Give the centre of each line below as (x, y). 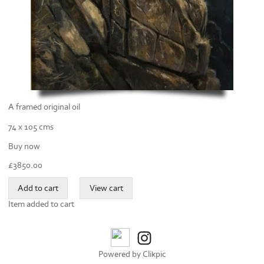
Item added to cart (41, 204)
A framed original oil (44, 107)
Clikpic (154, 254)
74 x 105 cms (31, 127)
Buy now (24, 146)
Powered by (120, 254)
